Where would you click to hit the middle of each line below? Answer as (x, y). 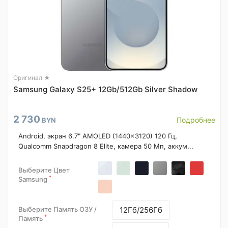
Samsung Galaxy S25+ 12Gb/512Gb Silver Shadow (105, 89)
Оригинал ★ (32, 78)
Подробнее (196, 120)
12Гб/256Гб (141, 210)
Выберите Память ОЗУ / (58, 209)
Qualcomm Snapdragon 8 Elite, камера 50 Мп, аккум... (106, 146)
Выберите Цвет (44, 170)
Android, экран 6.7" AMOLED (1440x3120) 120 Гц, (98, 136)
